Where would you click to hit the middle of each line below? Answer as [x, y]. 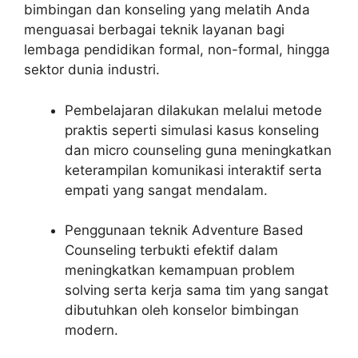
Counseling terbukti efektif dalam [171, 251]
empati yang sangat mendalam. [166, 190]
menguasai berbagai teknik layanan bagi [154, 30]
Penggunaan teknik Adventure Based [184, 231]
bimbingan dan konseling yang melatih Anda [167, 10]
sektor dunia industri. [92, 70]
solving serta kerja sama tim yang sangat [197, 290]
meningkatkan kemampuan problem [180, 270]
